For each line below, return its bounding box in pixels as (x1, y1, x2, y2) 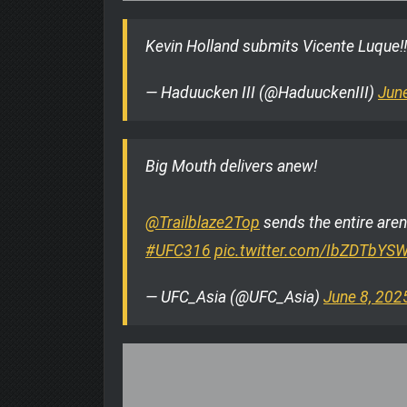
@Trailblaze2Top (145, 213, 260, 232)
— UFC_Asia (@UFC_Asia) (145, 287, 323, 306)
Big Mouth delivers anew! (145, 156, 317, 175)
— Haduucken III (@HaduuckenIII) (145, 83, 378, 102)
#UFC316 (145, 241, 211, 260)
